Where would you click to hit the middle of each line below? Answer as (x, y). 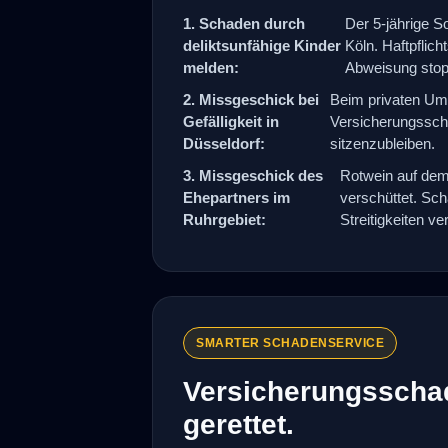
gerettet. (238, 424)
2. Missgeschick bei (251, 99)
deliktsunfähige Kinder (262, 45)
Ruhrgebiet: (224, 219)
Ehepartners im (236, 197)
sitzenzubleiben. (383, 143)
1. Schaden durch (244, 23)
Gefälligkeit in (231, 121)
